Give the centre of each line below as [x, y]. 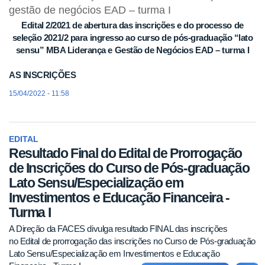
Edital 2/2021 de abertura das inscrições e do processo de [132, 25]
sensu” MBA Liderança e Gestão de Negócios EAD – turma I [132, 50]
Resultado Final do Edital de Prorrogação [125, 153]
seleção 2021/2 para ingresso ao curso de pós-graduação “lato [132, 38]
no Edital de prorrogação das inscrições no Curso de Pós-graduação [132, 241]
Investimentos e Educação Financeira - [119, 197]
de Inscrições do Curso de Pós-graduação [129, 168]
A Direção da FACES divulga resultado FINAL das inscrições [118, 229]
